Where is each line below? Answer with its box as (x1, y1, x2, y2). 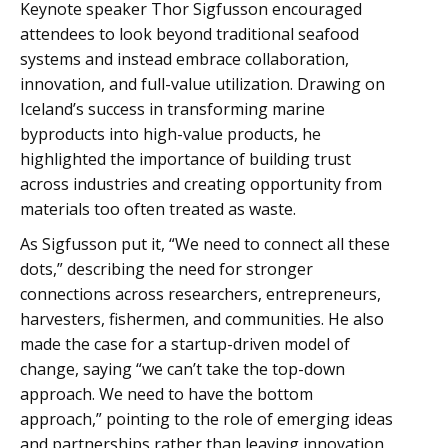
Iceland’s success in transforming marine (20, 98, 325, 120)
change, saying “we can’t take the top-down (20, 358, 345, 380)
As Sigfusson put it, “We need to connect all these (20, 233, 390, 255)
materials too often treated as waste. (20, 198, 296, 220)
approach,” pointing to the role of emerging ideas (20, 408, 393, 430)
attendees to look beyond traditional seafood (20, 23, 359, 45)
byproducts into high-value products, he (20, 123, 321, 145)
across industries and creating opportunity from (20, 173, 382, 195)
